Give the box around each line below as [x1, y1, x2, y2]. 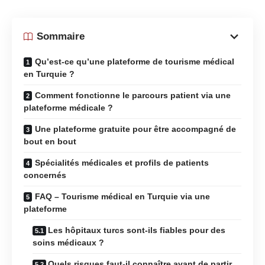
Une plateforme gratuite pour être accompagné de [35, 124, 236, 134]
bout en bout [24, 136, 76, 146]
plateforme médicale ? [24, 102, 113, 112]
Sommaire [37, 31, 85, 42]
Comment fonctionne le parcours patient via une [35, 90, 231, 100]
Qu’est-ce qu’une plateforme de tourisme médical [35, 56, 234, 66]
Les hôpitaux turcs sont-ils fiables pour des [48, 225, 225, 235]
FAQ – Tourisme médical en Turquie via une [35, 191, 210, 201]
